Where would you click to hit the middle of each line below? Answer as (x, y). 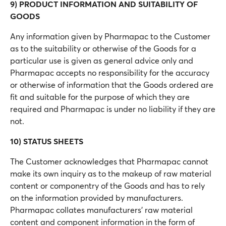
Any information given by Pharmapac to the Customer (110, 36)
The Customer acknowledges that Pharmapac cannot (109, 161)
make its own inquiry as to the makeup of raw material (111, 173)
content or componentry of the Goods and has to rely (107, 185)
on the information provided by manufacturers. (97, 197)
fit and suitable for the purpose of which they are (100, 97)
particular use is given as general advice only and (102, 60)
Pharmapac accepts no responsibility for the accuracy (110, 72)
